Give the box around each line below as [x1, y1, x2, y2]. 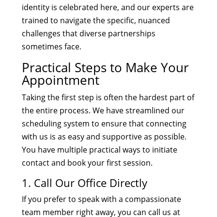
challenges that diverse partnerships [21, 28, 155, 39]
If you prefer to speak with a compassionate [21, 193, 181, 204]
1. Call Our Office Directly [21, 175, 147, 190]
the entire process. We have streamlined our [21, 105, 185, 116]
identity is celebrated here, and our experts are [21, 1, 194, 13]
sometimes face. [21, 41, 81, 52]
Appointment [21, 71, 99, 89]
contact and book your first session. [21, 157, 153, 168]
